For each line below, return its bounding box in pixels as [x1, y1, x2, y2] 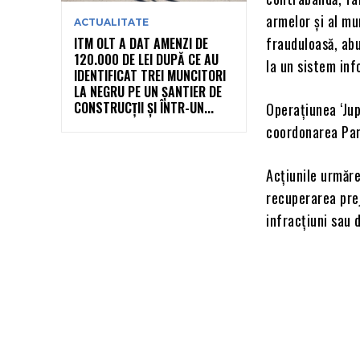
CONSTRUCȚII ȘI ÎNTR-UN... [74, 98, 214, 118]
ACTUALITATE [74, 16, 149, 29]
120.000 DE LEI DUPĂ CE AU [74, 50, 219, 70]
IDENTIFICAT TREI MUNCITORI [74, 66, 226, 86]
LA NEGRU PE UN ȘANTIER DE [74, 82, 222, 102]
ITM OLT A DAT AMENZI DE [74, 34, 208, 54]
